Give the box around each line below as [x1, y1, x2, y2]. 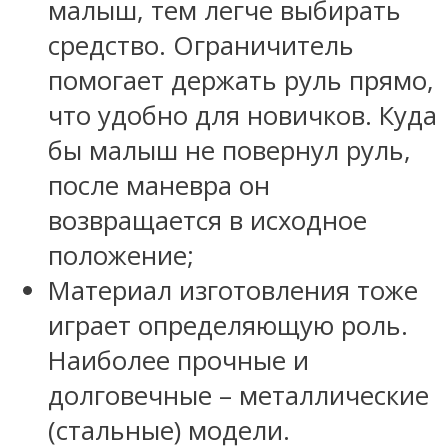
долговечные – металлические [48, 378, 429, 414]
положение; [48, 238, 194, 274]
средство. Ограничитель [48, 28, 354, 64]
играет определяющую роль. [48, 308, 408, 344]
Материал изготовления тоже [48, 273, 418, 309]
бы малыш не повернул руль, [48, 133, 411, 169]
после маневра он [48, 168, 270, 204]
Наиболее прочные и [48, 343, 309, 379]
